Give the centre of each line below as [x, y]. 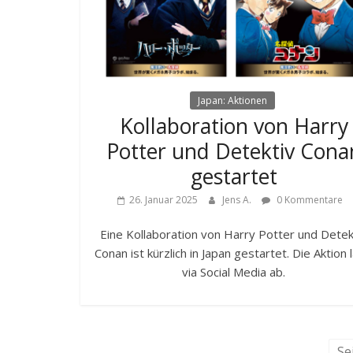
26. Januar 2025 [163, 199]
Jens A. [238, 199]
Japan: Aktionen [232, 100]
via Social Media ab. [234, 271]
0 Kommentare [308, 199]
